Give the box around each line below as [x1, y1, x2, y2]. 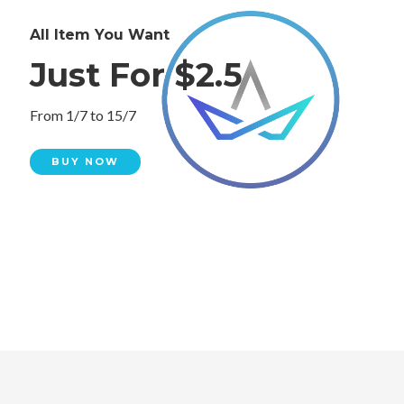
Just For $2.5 [30, 55, 243, 95]
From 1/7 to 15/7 [30, 106, 136, 124]
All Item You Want [30, 26, 170, 43]
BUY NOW [51, 155, 119, 168]
